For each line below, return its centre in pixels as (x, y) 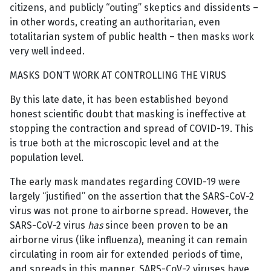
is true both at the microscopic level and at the (114, 143)
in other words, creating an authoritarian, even (115, 22)
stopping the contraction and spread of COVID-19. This (132, 129)
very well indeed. (47, 51)
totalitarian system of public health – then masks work (132, 37)
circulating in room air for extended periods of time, (126, 255)
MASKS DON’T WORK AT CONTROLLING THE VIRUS (118, 76)
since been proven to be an (165, 226)
